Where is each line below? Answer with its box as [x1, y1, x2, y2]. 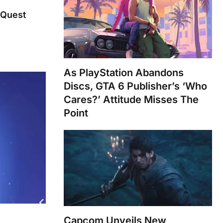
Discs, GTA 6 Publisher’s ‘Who [64, 80, 207, 93]
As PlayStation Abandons [64, 67, 184, 79]
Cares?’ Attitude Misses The [64, 94, 199, 106]
